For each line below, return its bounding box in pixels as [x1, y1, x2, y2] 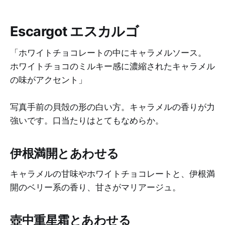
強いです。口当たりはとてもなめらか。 [10, 115, 164, 126]
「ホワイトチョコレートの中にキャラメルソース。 [10, 47, 206, 58]
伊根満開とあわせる [10, 146, 119, 161]
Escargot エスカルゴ [10, 23, 139, 40]
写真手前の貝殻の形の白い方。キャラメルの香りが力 [10, 101, 215, 113]
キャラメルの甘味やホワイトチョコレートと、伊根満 [10, 168, 215, 179]
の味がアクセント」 [10, 74, 87, 85]
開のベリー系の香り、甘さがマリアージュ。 [10, 181, 181, 193]
